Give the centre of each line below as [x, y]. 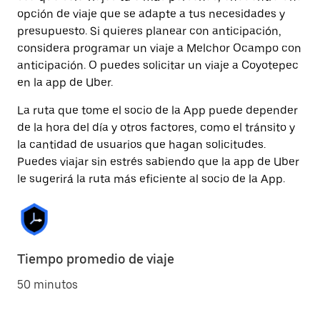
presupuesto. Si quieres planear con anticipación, [149, 31]
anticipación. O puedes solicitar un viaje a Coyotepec [158, 65]
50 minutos [47, 285]
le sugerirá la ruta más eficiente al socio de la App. [151, 179]
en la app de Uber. [65, 82]
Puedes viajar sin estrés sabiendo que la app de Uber [158, 162]
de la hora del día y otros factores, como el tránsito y [156, 127]
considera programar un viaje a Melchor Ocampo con [159, 48]
